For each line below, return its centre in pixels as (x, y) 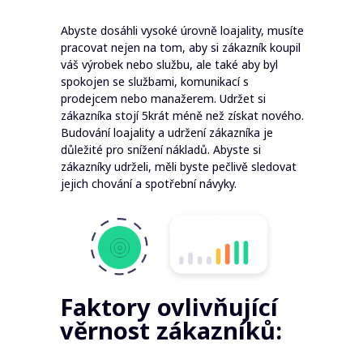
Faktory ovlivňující (169, 307)
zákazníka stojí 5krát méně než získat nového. (182, 115)
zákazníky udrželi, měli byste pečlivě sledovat (179, 167)
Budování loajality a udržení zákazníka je (167, 132)
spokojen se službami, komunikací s (155, 81)
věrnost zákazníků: (171, 330)
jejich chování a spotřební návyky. (149, 184)
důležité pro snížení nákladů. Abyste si (161, 149)
